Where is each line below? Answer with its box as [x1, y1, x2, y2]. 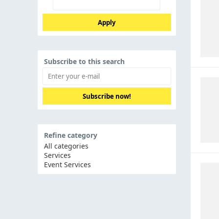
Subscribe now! [82, 91, 131, 101]
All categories [44, 141, 88, 151]
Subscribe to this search [44, 57, 125, 66]
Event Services [44, 160, 91, 170]
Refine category [44, 131, 97, 140]
